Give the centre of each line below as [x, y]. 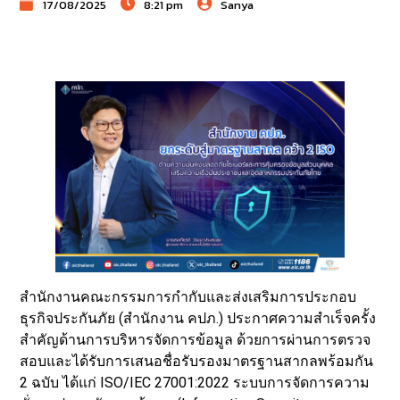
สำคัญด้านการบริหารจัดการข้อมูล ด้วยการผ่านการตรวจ [196, 340]
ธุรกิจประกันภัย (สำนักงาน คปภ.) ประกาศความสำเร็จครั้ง [198, 319]
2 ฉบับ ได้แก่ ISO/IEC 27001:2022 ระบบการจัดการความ [195, 383]
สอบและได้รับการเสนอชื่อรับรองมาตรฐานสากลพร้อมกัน [197, 362]
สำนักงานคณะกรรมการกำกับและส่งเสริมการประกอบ [188, 297]
